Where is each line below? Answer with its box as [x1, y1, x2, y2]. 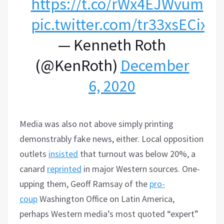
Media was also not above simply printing [19, 117, 173, 129]
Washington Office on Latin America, [37, 192, 174, 204]
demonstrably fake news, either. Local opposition [19, 132, 203, 144]
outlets [19, 147, 48, 159]
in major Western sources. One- [81, 162, 200, 174]
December [120, 55, 189, 75]
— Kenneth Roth [58, 34, 166, 55]
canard [19, 162, 47, 174]
